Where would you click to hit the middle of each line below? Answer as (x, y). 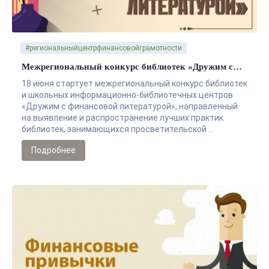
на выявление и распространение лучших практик (122, 117)
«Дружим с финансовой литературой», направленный (130, 106)
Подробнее (53, 150)
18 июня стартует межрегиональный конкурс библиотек (134, 83)
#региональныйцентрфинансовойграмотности (104, 48)
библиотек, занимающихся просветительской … (118, 129)
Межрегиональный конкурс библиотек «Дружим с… (132, 66)
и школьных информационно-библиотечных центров (127, 95)
